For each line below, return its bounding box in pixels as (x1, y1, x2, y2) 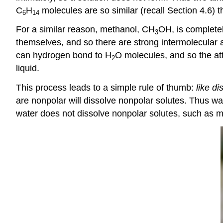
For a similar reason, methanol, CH (16, 24, 155, 35)
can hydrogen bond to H (16, 50, 111, 61)
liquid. (16, 63, 39, 74)
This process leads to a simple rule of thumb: (16, 83, 196, 93)
